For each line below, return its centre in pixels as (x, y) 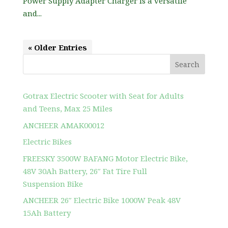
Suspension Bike (53, 183)
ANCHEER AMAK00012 (63, 125)
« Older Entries (57, 48)
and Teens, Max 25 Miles (67, 109)
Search (188, 64)
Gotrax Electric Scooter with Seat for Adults (103, 96)
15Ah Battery (47, 213)
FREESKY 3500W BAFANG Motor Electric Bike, (105, 158)
